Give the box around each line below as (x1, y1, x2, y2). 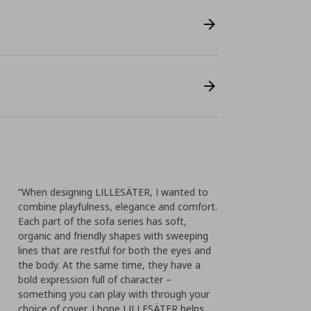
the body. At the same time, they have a (18, 258, 201, 271)
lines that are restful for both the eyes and (18, 244, 212, 257)
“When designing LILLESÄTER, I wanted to (18, 185, 209, 199)
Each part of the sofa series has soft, (18, 215, 187, 228)
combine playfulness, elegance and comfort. (18, 200, 218, 213)
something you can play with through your (18, 287, 210, 301)
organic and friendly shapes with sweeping (18, 229, 209, 242)
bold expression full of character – (18, 273, 172, 286)
